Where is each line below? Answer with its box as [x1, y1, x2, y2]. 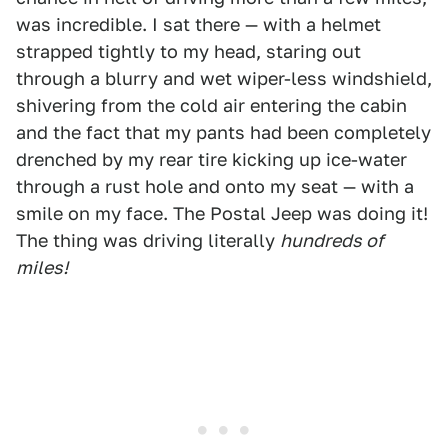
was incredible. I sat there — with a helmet [16, 14, 381, 35]
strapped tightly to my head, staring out [16, 41, 361, 62]
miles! [16, 257, 68, 278]
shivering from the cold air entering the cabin [16, 95, 407, 116]
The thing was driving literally [16, 230, 280, 251]
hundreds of [280, 230, 384, 251]
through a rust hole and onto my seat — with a [16, 176, 414, 197]
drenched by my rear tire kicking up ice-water [16, 149, 407, 170]
